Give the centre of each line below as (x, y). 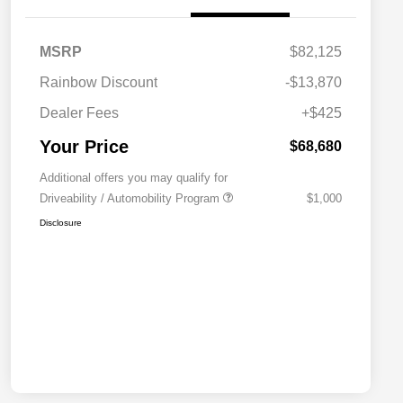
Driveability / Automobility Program (131, 199)
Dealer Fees (79, 113)
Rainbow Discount (99, 83)
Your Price (84, 147)
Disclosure (61, 223)
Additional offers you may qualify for (134, 178)
